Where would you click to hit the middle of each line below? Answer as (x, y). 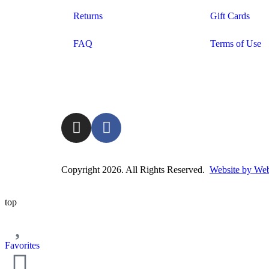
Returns (88, 16)
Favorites (22, 245)
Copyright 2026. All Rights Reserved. (135, 169)
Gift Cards (230, 16)
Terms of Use (236, 43)
